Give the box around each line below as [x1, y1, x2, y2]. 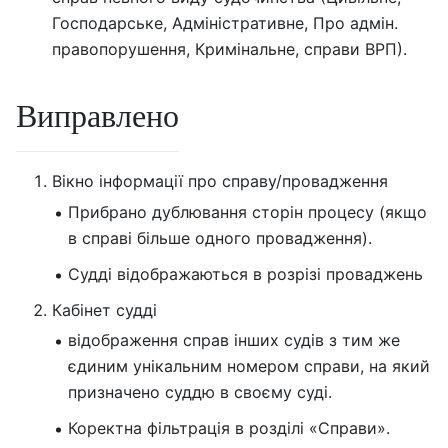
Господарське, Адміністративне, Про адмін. [52, 12, 398, 33]
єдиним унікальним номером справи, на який [68, 356, 430, 377]
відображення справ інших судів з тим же [68, 330, 400, 351]
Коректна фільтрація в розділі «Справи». [68, 418, 390, 439]
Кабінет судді [52, 299, 157, 320]
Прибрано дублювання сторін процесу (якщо [68, 201, 427, 222]
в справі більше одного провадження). [68, 227, 372, 248]
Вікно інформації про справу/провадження [52, 170, 388, 191]
